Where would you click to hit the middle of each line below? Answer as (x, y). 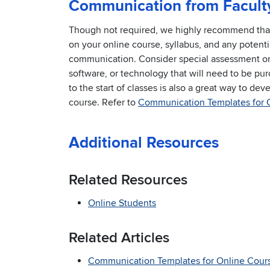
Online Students (122, 203)
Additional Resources (144, 143)
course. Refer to (103, 103)
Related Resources (128, 180)
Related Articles (119, 238)
